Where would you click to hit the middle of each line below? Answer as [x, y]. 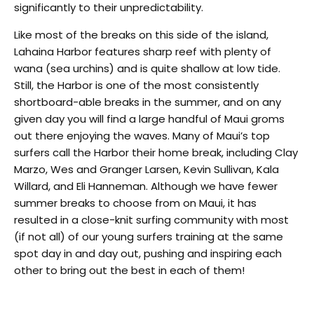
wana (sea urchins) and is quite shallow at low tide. [147, 68]
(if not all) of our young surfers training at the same [149, 236]
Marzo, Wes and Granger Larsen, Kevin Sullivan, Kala [146, 169]
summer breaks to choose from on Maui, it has [135, 203]
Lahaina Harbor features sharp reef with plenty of [143, 51]
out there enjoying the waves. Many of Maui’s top [142, 135]
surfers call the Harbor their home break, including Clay [156, 152]
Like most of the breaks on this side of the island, [141, 34]
